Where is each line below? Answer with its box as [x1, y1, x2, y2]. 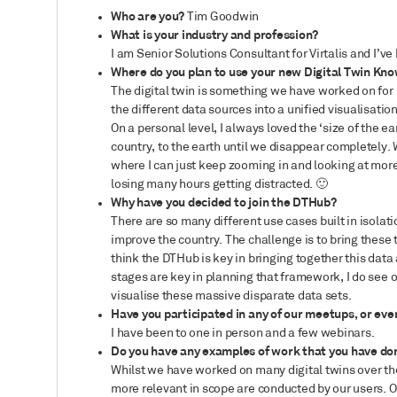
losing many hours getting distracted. [111, 178, 315, 191]
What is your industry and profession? [111, 29, 319, 43]
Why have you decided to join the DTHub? [111, 197, 337, 210]
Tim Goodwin [186, 11, 260, 24]
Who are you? [111, 11, 187, 24]
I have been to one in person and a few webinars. [111, 327, 375, 340]
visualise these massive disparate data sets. [111, 290, 352, 303]
